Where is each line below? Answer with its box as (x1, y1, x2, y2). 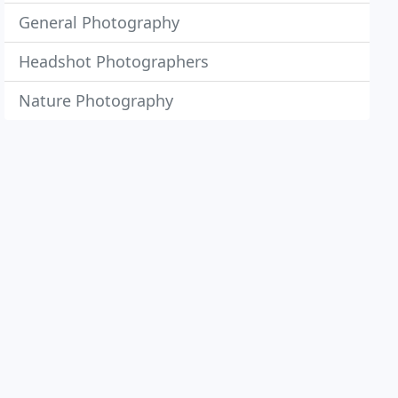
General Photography (19, 12, 180, 33)
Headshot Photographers (19, 51, 210, 72)
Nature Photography (19, 90, 174, 111)
